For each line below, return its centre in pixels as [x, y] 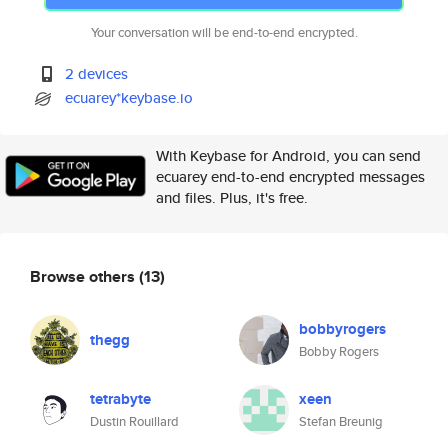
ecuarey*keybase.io [129, 97]
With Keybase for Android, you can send [288, 155]
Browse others [84, 276]
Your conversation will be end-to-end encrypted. [224, 32]
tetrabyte [120, 399]
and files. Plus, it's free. [232, 197]
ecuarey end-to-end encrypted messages [290, 176]
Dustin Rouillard [134, 421]
